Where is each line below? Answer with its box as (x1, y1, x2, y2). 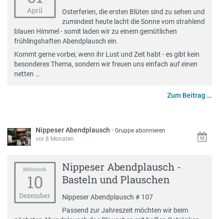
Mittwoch (23, 165, 47, 173)
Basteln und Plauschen (62, 173, 170, 186)
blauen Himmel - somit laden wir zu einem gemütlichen (14, 27, 177, 36)
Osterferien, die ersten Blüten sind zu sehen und (62, 8, 205, 16)
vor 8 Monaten (36, 135, 74, 142)
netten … (14, 70, 40, 78)
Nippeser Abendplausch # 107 (62, 193, 153, 201)
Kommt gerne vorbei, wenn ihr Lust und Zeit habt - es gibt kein (14, 50, 199, 59)
